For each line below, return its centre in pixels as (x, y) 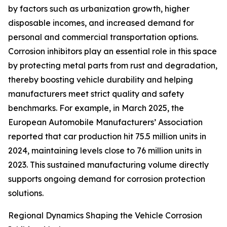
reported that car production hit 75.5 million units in (107, 137)
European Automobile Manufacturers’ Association (105, 122)
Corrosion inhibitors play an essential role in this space (112, 51)
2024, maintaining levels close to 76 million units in (105, 151)
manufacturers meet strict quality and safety (96, 94)
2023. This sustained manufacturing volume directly (108, 165)
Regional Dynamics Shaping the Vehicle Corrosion (105, 216)
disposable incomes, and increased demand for (101, 23)
